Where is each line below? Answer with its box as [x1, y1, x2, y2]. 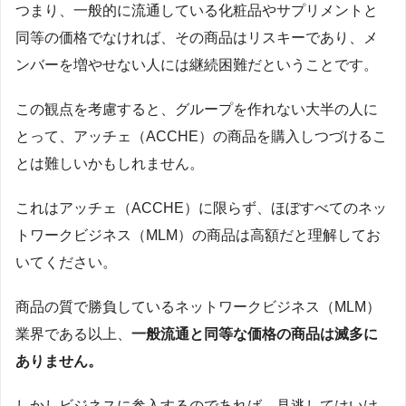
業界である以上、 [15, 326, 131, 343]
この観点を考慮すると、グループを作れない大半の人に [15, 101, 378, 117]
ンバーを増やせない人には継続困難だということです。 [15, 56, 378, 72]
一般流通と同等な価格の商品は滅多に [131, 326, 378, 343]
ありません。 [15, 353, 102, 370]
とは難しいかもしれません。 [15, 155, 204, 171]
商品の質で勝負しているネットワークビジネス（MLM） [15, 299, 381, 315]
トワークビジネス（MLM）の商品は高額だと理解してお [15, 227, 381, 243]
